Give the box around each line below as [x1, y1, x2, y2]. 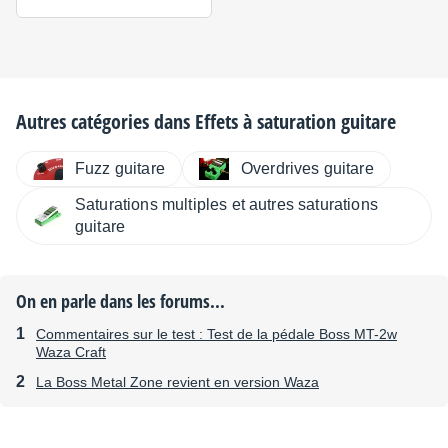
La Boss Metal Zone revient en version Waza [36, 374, 319, 391]
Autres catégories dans [16, 108, 195, 136]
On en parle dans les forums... [16, 289, 225, 314]
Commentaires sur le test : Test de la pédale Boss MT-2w [36, 326, 397, 343]
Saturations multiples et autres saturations [75, 196, 378, 214]
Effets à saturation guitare [195, 108, 396, 136]
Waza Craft [36, 344, 106, 361]
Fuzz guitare [75, 160, 165, 178]
